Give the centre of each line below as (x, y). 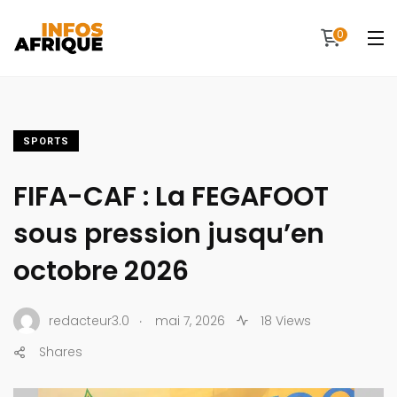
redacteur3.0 (89, 320)
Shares (61, 352)
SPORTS (46, 141)
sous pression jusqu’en (169, 234)
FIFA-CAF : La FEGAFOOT (171, 197)
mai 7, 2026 (190, 320)
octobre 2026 (101, 271)
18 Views (284, 320)
